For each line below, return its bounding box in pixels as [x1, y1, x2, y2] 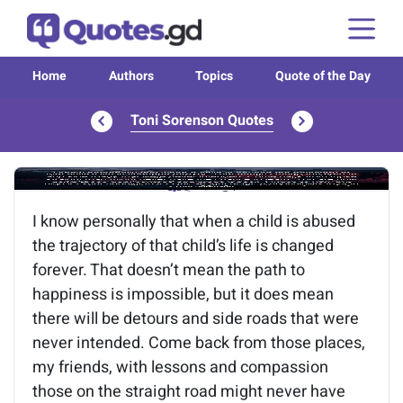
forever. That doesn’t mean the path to [32, 258, 305, 282]
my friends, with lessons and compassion [32, 355, 328, 380]
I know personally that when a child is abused [32, 210, 355, 234]
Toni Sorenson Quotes [130, 110, 273, 131]
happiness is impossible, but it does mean [32, 282, 334, 307]
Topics [195, 66, 234, 85]
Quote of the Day [274, 66, 371, 85]
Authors [108, 66, 154, 85]
